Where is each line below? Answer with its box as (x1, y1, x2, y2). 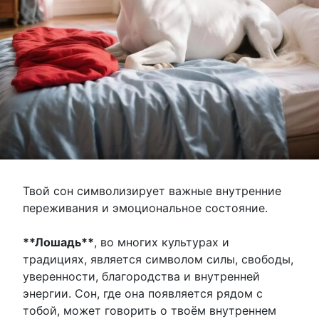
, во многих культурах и (94, 234, 229, 249)
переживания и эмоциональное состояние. (23, 200, 268, 215)
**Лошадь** (23, 234, 94, 249)
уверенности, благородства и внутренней (23, 268, 260, 283)
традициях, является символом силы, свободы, (23, 251, 293, 266)
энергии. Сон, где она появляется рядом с (23, 286, 263, 300)
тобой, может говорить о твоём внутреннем (23, 303, 276, 318)
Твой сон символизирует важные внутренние (23, 183, 281, 198)
